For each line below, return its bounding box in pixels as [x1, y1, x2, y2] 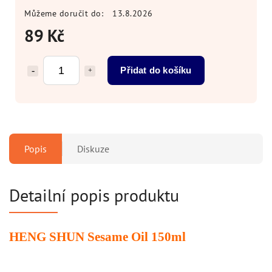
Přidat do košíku [120, 64, 192, 75]
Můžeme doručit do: [24, 7, 103, 19]
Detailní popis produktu [9, 183, 179, 206]
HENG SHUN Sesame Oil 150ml [9, 229, 186, 244]
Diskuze [77, 142, 109, 155]
